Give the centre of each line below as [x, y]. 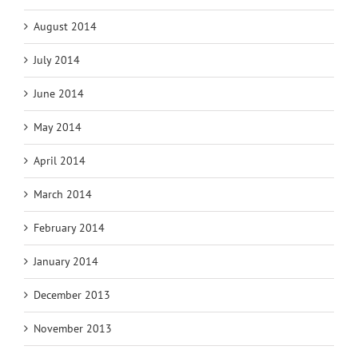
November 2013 [73, 329]
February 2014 [69, 228]
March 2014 [63, 195]
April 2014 [60, 161]
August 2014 [65, 27]
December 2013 [72, 295]
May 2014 [58, 127]
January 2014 [66, 262]
